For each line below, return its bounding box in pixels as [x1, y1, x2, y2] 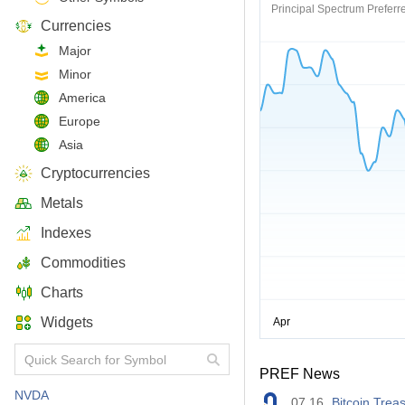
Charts [41, 285, 83, 300]
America [59, 90, 106, 105]
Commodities [41, 255, 126, 270]
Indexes [41, 225, 91, 240]
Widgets [41, 315, 93, 330]
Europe [59, 114, 100, 128]
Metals [41, 195, 83, 211]
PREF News [259, 366, 340, 381]
